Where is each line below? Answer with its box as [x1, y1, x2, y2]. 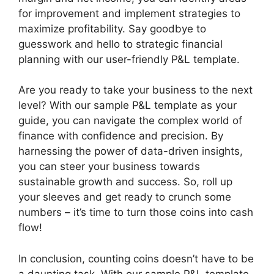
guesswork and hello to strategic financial [18, 37, 223, 50]
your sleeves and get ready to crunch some [18, 191, 231, 203]
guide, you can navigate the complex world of [18, 114, 242, 127]
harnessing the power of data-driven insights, [18, 145, 243, 157]
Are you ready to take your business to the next [18, 84, 253, 96]
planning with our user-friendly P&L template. [18, 53, 240, 65]
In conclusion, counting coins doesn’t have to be [18, 252, 254, 265]
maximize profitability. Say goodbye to [18, 22, 206, 35]
